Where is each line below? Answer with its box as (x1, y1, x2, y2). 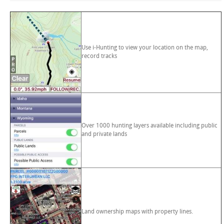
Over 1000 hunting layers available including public (81, 122, 217, 129)
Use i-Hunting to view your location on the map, (81, 44, 208, 51)
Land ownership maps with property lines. (81, 208, 193, 215)
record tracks (81, 52, 117, 59)
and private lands (81, 130, 127, 137)
